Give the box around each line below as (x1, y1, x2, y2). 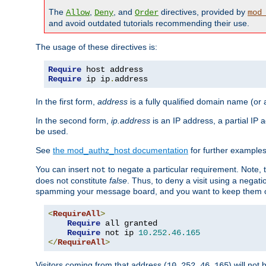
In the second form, (36, 116, 111, 126)
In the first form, (36, 97, 97, 107)
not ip (100, 228, 138, 238)
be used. (36, 126, 68, 137)
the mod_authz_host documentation (53, 145, 188, 156)
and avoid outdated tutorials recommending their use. (49, 18, 249, 28)
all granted (100, 218, 157, 229)
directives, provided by (159, 7, 248, 17)
